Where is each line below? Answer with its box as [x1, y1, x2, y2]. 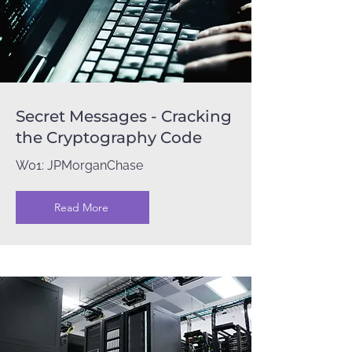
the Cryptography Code [16, 128, 202, 147]
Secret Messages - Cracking [16, 107, 232, 126]
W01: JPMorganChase [16, 158, 143, 173]
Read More [53, 200, 108, 214]
